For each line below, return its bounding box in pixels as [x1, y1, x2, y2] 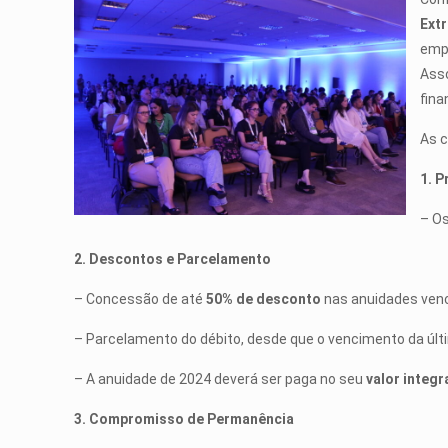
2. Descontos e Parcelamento [74, 251, 272, 267]
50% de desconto [206, 291, 322, 307]
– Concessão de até [74, 291, 207, 307]
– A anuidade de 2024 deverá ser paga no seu [74, 371, 367, 387]
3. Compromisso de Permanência [74, 411, 295, 427]
